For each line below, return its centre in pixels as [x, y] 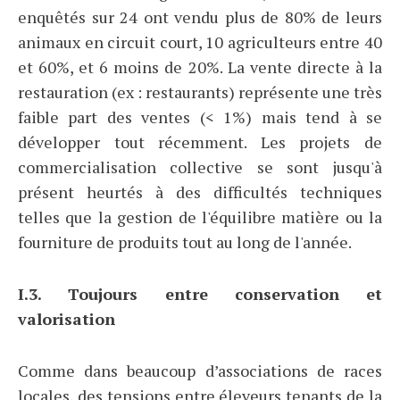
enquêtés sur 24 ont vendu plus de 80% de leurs [200, 17]
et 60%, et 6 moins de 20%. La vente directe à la [200, 67]
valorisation [67, 319]
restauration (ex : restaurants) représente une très [200, 92]
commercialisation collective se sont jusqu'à [200, 167]
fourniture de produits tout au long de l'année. [185, 242]
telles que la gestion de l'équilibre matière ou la [200, 217]
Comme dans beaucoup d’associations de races [200, 371]
